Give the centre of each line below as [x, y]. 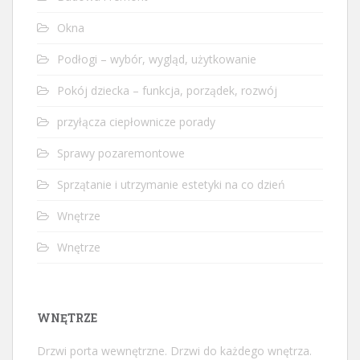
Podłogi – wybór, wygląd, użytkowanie [157, 59]
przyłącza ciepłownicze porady [136, 122]
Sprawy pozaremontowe [121, 153]
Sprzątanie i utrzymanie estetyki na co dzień [171, 185]
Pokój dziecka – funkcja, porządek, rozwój [167, 91]
